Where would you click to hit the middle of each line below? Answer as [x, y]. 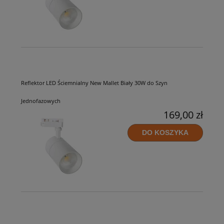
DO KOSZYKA [165, 133]
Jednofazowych [41, 100]
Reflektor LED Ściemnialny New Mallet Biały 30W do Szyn [94, 82]
